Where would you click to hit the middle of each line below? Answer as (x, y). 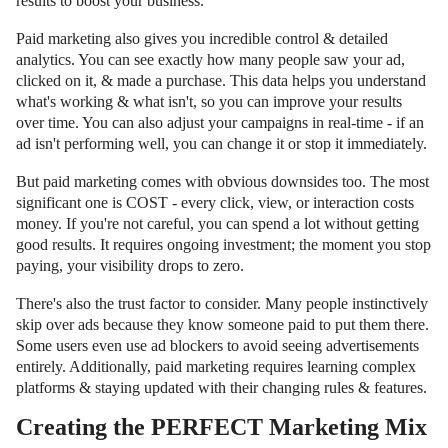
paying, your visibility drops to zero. (130, 265)
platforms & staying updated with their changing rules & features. (221, 387)
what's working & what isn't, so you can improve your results (209, 101)
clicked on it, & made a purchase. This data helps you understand (221, 80)
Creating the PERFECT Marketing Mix (221, 426)
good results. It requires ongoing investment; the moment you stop (223, 244)
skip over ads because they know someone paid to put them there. (222, 324)
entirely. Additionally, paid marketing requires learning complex (216, 366)
